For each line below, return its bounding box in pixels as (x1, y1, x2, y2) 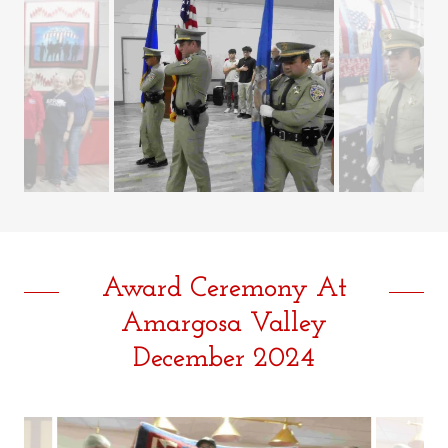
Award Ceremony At (101, 275, 347, 303)
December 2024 (133, 345, 315, 373)
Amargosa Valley (121, 310, 327, 338)
